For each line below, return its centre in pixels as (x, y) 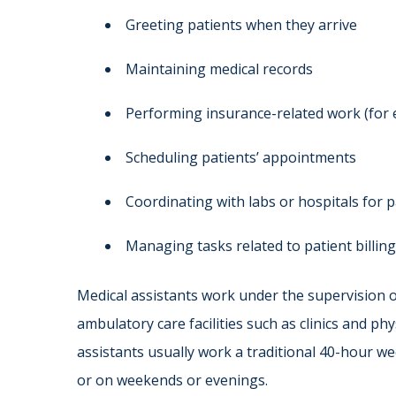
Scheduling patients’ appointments (241, 158)
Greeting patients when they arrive (241, 25)
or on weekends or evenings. (172, 381)
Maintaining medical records (219, 69)
